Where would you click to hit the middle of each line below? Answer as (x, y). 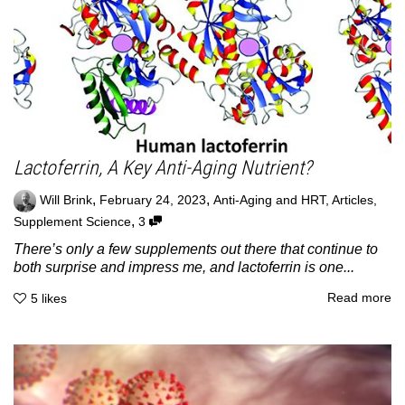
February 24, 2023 (153, 201)
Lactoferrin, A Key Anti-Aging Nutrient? (163, 168)
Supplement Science (72, 222)
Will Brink (66, 201)
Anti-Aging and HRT (269, 201)
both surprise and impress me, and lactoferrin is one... (184, 268)
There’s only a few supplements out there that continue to (196, 250)
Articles (353, 201)
